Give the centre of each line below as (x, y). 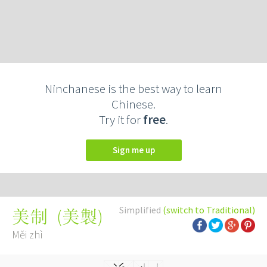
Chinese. (133, 104)
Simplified (141, 210)
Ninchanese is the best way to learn (133, 89)
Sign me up (136, 150)
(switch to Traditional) (209, 210)
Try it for (121, 119)
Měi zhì (27, 235)
